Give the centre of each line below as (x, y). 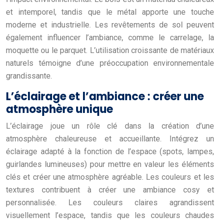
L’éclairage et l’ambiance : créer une (105, 96)
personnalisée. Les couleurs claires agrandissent (110, 202)
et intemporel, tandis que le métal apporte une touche (110, 12)
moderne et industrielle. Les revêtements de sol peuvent (110, 25)
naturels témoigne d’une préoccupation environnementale (110, 63)
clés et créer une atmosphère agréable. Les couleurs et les (110, 177)
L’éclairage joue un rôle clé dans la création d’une (110, 126)
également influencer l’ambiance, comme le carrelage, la (110, 37)
